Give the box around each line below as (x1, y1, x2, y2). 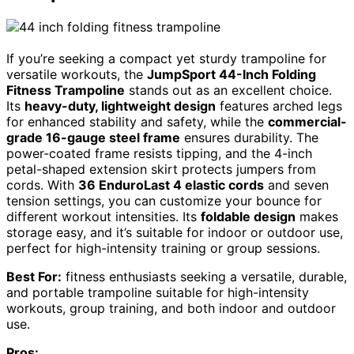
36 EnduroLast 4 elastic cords (78, 176, 264, 193)
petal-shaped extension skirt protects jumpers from (6, 160, 316, 177)
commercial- (268, 113, 347, 130)
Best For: (6, 268, 62, 284)
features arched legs (216, 97, 342, 114)
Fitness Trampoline (6, 81, 125, 98)
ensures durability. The (180, 129, 318, 145)
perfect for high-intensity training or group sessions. (6, 239, 320, 256)
